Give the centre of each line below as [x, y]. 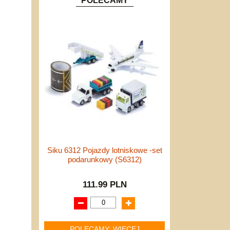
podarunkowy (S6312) [104, 159]
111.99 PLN [104, 184]
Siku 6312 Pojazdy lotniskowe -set [104, 150]
